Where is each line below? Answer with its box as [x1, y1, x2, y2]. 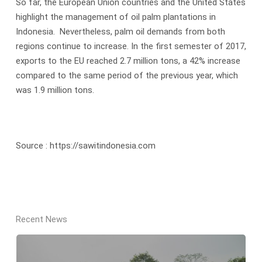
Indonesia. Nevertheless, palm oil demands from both [15, 26, 225, 37]
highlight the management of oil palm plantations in [15, 12, 216, 23]
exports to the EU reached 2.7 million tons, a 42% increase [15, 56, 240, 67]
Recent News [15, 213, 67, 225]
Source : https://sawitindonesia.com [15, 140, 156, 151]
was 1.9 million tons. [15, 85, 94, 96]
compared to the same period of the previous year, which [15, 70, 238, 81]
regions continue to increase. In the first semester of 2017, [15, 41, 246, 52]
